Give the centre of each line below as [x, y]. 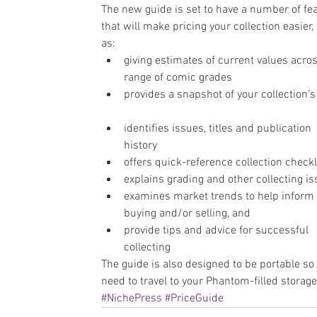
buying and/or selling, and [190, 214]
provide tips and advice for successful [218, 231]
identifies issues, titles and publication [219, 129]
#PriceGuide [194, 299]
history [143, 146]
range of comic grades [181, 78]
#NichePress [132, 299]
